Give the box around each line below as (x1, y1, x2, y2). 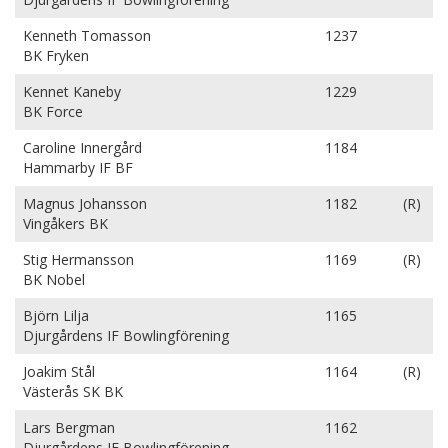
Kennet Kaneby (23, 82, 121, 101)
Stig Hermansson (23, 250, 134, 269)
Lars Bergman (23, 418, 115, 437)
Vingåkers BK (23, 214, 108, 233)
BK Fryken (23, 46, 89, 65)
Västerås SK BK (23, 382, 123, 401)
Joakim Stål (23, 362, 95, 381)
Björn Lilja (23, 306, 89, 325)
